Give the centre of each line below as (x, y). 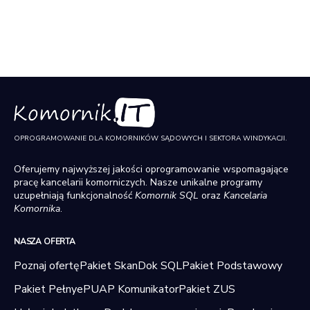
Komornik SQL (167, 195)
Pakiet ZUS (207, 289)
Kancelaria (245, 195)
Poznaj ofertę (47, 266)
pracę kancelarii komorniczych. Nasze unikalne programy (138, 182)
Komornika (37, 209)
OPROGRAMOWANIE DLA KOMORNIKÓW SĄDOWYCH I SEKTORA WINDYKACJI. (151, 138)
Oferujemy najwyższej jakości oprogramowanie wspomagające (151, 169)
